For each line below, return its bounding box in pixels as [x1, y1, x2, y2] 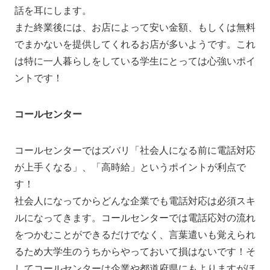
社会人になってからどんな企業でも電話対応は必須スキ [14, 193, 256, 207]
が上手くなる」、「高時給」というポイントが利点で [14, 159, 246, 174]
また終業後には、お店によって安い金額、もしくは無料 [14, 19, 256, 34]
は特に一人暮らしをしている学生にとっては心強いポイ [14, 53, 256, 67]
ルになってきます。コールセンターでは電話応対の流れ [14, 210, 256, 224]
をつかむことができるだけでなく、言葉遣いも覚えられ [14, 227, 256, 241]
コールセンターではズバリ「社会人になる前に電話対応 [14, 142, 256, 157]
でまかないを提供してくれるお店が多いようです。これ [14, 36, 256, 51]
